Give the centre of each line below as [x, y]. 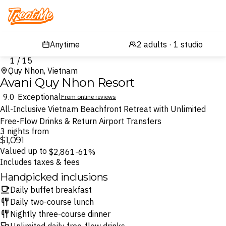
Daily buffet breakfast [51, 190]
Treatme [28, 19]
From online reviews [89, 97]
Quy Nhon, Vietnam [43, 71]
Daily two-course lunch [52, 202]
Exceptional [39, 97]
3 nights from [27, 131]
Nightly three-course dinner [60, 214]
